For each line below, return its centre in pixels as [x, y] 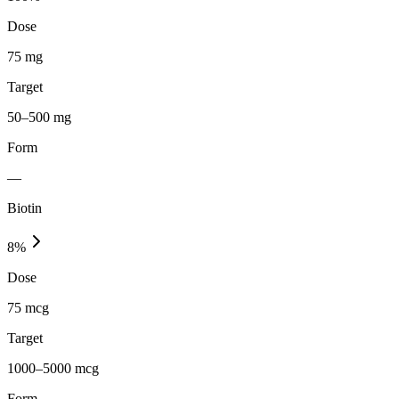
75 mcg [28, 307]
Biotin [24, 208]
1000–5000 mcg [53, 368]
